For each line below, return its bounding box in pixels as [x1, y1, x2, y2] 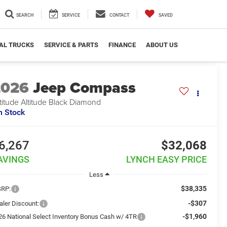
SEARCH [16, 13, 33, 18]
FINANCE [108, 41, 136, 49]
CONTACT [109, 13, 129, 18]
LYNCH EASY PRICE [126, 154, 207, 165]
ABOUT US [146, 41, 178, 49]
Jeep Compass [33, 77, 136, 99]
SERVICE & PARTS [44, 41, 98, 49]
